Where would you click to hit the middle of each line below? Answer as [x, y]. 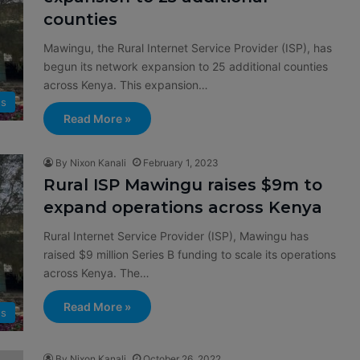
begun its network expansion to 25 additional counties [186, 66]
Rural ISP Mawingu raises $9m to [183, 185]
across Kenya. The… [96, 273]
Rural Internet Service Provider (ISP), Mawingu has [176, 236]
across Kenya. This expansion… [126, 85]
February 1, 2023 [181, 163]
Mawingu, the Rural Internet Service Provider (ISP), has [188, 48]
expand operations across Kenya [183, 207]
